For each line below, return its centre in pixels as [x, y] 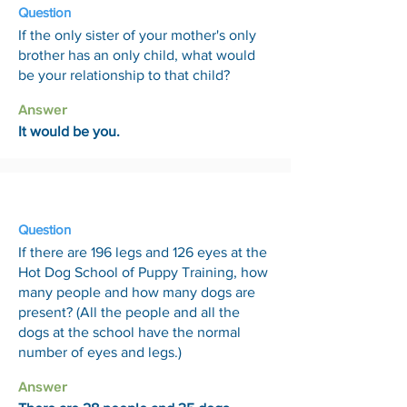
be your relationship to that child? [124, 75]
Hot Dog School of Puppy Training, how [143, 272]
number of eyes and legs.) [100, 352]
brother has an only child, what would [137, 55]
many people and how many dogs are [137, 292]
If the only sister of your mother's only [137, 35]
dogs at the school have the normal [129, 332]
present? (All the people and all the [129, 312]
